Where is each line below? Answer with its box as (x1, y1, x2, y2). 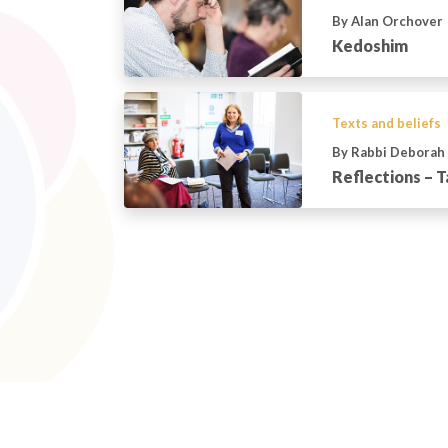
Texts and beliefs (331, 114, 441, 131)
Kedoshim (331, 36, 408, 56)
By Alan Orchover (331, 13, 443, 30)
